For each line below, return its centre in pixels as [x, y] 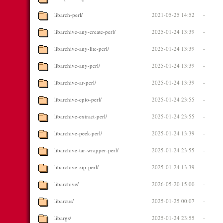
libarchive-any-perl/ [77, 65]
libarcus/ [64, 201]
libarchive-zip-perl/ [76, 167]
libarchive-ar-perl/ [75, 82]
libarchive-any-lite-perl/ [82, 49]
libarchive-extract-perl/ [81, 116]
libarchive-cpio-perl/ [78, 99]
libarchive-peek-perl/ [78, 133]
